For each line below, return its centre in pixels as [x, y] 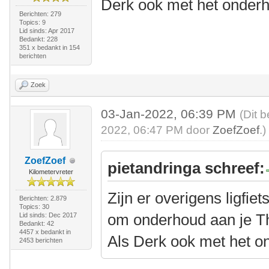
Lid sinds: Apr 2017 [47, 31]
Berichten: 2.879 [43, 198]
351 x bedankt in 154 [49, 47]
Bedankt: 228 [38, 39]
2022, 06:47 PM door [157, 130]
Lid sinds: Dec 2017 [48, 215]
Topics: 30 [34, 207]
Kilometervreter [51, 172]
